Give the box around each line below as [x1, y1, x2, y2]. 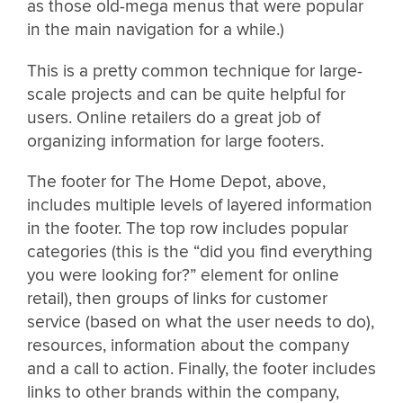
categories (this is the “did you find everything [27, 240, 372, 263]
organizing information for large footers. [27, 130, 324, 152]
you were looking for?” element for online [27, 264, 339, 286]
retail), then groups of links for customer [27, 287, 327, 309]
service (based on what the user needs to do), [27, 310, 374, 333]
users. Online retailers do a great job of [27, 106, 320, 129]
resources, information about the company [27, 334, 349, 356]
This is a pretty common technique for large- [27, 59, 363, 82]
